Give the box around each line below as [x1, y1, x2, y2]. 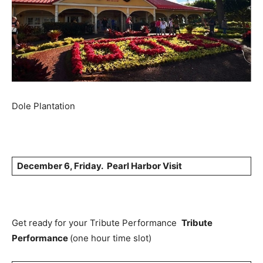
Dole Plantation [12, 100, 75, 112]
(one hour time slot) [70, 232, 151, 244]
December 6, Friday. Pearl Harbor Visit [17, 160, 182, 172]
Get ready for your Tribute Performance [12, 217, 181, 229]
